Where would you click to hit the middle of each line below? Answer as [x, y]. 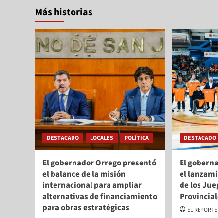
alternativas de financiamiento [100, 196]
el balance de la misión [84, 174]
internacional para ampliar [92, 185]
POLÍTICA [137, 138]
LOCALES [102, 138]
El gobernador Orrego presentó [99, 163]
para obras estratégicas [86, 208]
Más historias [64, 12]
